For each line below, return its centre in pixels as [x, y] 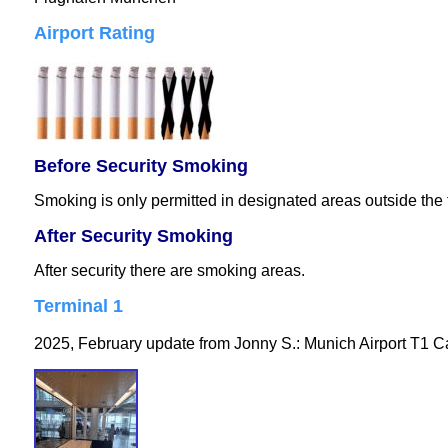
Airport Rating [94, 33]
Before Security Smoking [140, 166]
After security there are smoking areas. [169, 270]
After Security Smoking [133, 236]
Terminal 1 [78, 305]
